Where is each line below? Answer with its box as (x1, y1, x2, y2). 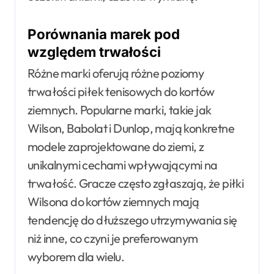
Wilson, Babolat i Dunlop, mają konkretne (28, 120, 234, 136)
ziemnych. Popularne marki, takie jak (28, 102, 212, 118)
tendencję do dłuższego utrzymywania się (28, 212, 237, 228)
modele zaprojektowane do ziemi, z (28, 139, 204, 155)
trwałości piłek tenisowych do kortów (28, 84, 215, 100)
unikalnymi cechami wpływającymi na (28, 157, 218, 173)
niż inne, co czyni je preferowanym (28, 231, 198, 246)
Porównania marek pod (28, 25, 180, 42)
